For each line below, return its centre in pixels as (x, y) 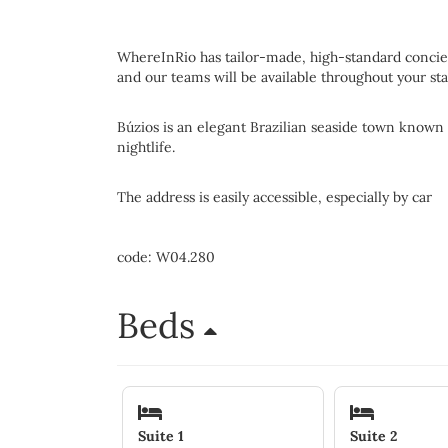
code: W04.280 (166, 257)
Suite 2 (373, 435)
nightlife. (146, 147)
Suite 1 (161, 435)
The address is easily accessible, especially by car (274, 197)
